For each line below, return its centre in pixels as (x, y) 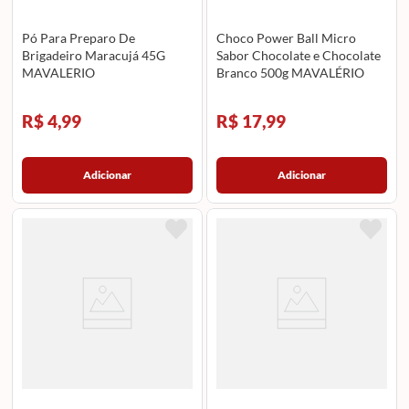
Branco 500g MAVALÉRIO (291, 73)
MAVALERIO (58, 73)
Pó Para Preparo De (78, 38)
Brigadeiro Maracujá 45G (93, 56)
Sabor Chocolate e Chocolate (299, 56)
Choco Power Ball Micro (287, 38)
